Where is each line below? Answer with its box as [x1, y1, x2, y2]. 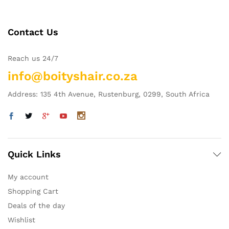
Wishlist [8, 216, 35, 224]
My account [8, 173, 49, 181]
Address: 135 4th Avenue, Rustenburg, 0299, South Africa [8, 90, 210, 99]
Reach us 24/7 [8, 54, 58, 63]
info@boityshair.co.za [8, 69, 138, 84]
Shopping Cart [8, 187, 58, 196]
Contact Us [8, 27, 58, 38]
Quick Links [8, 149, 61, 160]
